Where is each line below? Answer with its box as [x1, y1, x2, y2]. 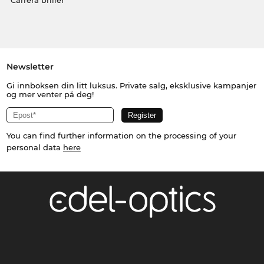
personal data [6, 143, 63, 152]
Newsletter [6, 61, 54, 72]
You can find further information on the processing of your [6, 131, 236, 140]
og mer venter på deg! [6, 90, 94, 99]
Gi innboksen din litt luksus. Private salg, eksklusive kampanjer [6, 81, 256, 90]
